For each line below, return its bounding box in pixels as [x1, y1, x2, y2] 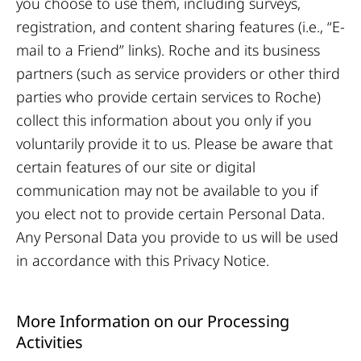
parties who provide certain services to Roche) [16, 87, 321, 106]
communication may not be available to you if [16, 180, 318, 200]
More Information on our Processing [16, 310, 289, 332]
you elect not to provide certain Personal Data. [16, 204, 325, 223]
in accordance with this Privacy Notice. [16, 251, 269, 270]
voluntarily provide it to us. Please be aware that [16, 134, 333, 153]
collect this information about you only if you [16, 110, 312, 130]
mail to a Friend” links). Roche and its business [16, 40, 320, 60]
